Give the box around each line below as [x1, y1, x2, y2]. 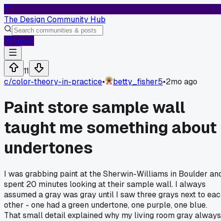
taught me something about [4, 117, 217, 138]
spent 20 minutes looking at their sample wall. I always [4, 179, 206, 189]
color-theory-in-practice [12, 76, 102, 87]
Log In [12, 36, 34, 46]
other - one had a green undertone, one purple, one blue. [4, 199, 207, 210]
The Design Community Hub [4, 14, 106, 25]
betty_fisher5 [113, 76, 163, 87]
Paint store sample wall [4, 97, 185, 118]
